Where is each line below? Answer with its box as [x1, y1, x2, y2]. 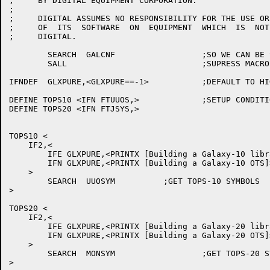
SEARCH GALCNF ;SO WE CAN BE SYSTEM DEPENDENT [9, 50, 48, 59]
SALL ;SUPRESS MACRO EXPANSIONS [9, 59, 48, 68]
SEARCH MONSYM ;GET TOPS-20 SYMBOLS [9, 249, 48, 258]
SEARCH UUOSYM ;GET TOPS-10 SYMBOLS [9, 177, 48, 186]
